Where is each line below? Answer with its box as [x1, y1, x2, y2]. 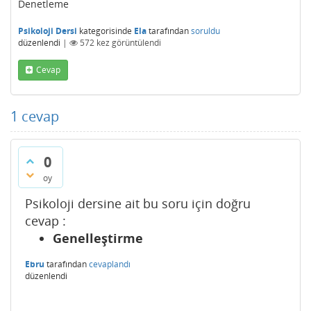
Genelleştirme [53, 230, 143, 246]
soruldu [191, 25, 220, 37]
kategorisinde [77, 25, 132, 37]
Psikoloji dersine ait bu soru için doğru [25, 195, 251, 212]
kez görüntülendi [94, 37, 161, 49]
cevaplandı [89, 258, 131, 270]
